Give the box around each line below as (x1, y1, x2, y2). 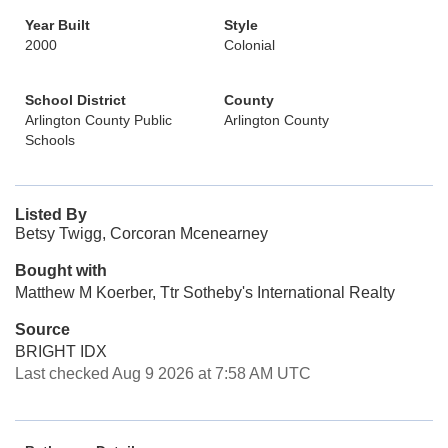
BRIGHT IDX (15, 343, 107, 360)
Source (15, 321, 70, 338)
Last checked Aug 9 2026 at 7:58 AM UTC (15, 365, 311, 382)
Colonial (224, 37, 275, 53)
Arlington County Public (25, 112, 172, 128)
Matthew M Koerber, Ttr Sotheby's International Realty (15, 284, 395, 301)
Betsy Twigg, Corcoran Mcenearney (15, 225, 268, 242)
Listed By (15, 206, 87, 223)
